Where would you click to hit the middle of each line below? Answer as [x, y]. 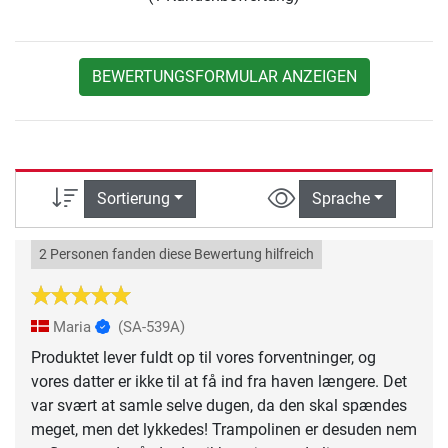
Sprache [340, 198]
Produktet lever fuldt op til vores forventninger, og [203, 358]
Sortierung [133, 198]
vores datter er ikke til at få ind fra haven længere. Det [219, 382]
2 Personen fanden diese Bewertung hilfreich [176, 255]
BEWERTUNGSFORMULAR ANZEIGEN [224, 76]
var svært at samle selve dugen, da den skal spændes [219, 406]
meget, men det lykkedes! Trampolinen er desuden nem [224, 430]
